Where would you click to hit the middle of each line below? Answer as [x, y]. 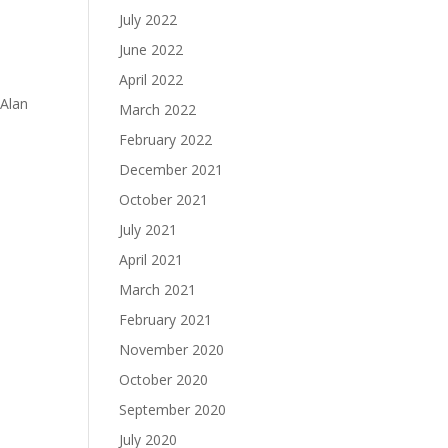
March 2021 [158, 289]
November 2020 [172, 349]
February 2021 [166, 319]
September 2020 [173, 409]
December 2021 [171, 169]
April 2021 [151, 259]
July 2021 [148, 229]
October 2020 [164, 379]
